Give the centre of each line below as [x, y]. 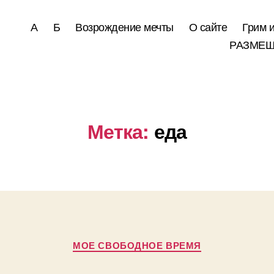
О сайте [208, 26]
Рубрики [157, 240]
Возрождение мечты [124, 26]
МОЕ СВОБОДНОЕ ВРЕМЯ [137, 245]
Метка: [118, 131]
